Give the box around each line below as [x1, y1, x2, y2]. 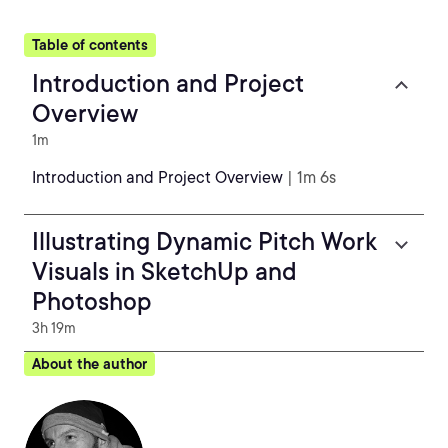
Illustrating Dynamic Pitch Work [32, 227, 377, 256]
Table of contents [32, 37, 148, 53]
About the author [32, 356, 147, 372]
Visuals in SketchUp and [32, 257, 297, 286]
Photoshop [32, 287, 152, 316]
